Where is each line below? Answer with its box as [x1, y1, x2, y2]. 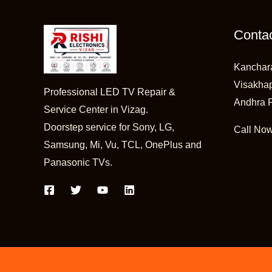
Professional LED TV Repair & [44, 86, 175, 97]
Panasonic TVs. [44, 157, 112, 168]
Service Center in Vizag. [44, 104, 148, 115]
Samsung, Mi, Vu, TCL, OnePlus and [44, 139, 202, 150]
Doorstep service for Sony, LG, [44, 121, 174, 132]
